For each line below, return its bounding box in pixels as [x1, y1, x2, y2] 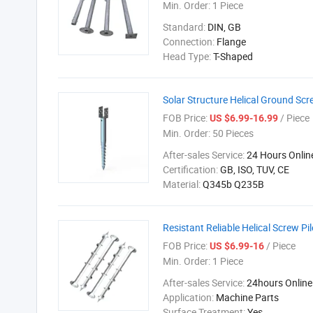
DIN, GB [208, 20, 241, 34]
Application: [163, 291, 216, 304]
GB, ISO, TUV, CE [220, 163, 289, 176]
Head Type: [163, 50, 213, 63]
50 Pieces [210, 126, 254, 140]
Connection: [163, 35, 217, 48]
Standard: [163, 20, 208, 34]
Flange [217, 35, 246, 48]
